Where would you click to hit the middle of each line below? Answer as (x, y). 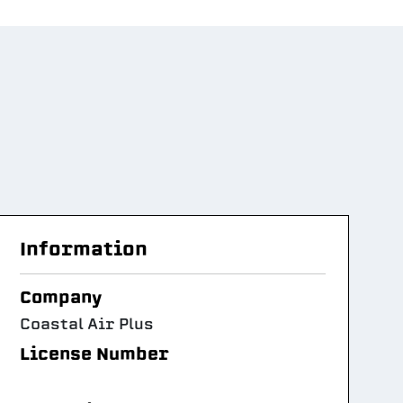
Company (61, 298)
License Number (94, 354)
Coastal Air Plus (87, 325)
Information (84, 249)
